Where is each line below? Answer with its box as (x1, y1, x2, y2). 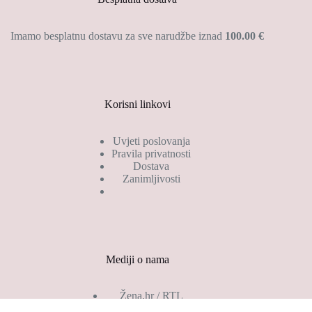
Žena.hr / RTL (119, 290, 183, 302)
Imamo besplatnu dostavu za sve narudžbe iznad (10, 29, 226, 42)
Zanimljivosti (122, 172, 180, 185)
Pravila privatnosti (111, 147, 192, 159)
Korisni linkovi (104, 97, 171, 110)
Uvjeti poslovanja (112, 134, 190, 147)
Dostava (133, 159, 170, 172)
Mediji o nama (105, 253, 169, 265)
